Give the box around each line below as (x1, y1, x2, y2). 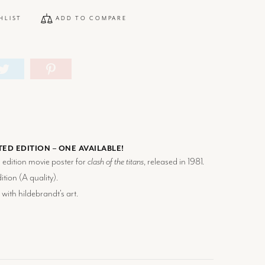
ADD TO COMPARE (56, 15, 127, 22)
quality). (27, 172, 58, 184)
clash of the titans (87, 156, 144, 168)
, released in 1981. (143, 156, 204, 168)
